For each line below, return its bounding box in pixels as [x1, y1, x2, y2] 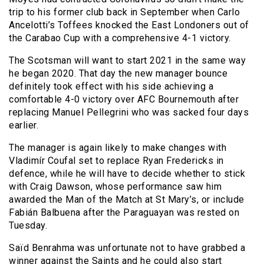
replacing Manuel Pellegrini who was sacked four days [9, 107, 249, 118]
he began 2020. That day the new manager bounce [9, 68, 227, 80]
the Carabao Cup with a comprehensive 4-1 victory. [9, 32, 231, 44]
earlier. [9, 120, 38, 131]
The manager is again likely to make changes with [9, 142, 226, 154]
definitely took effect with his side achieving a [9, 81, 213, 93]
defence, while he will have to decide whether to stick [9, 168, 245, 180]
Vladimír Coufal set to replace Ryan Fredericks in [9, 155, 224, 167]
